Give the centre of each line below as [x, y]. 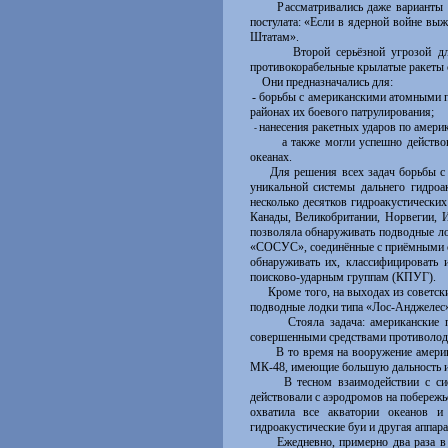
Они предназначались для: [321, 82]
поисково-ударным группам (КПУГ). [342, 277]
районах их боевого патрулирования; [341, 112]
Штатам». [274, 37]
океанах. [270, 157]
